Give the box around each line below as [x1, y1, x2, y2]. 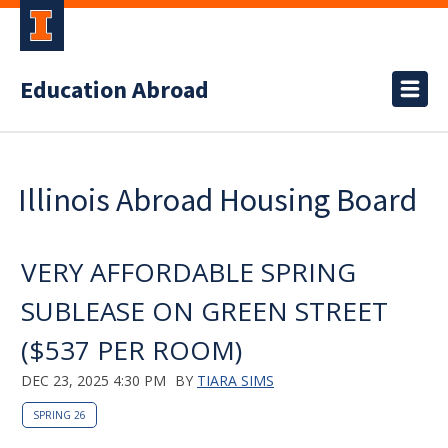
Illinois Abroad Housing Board [18, 180, 417, 220]
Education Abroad [20, 73, 209, 108]
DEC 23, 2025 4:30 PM [21, 371, 166, 390]
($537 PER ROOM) [21, 332, 242, 368]
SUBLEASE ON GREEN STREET [21, 293, 388, 329]
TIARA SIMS [197, 371, 274, 390]
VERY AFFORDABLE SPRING [21, 254, 356, 290]
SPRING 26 [33, 408, 86, 422]
